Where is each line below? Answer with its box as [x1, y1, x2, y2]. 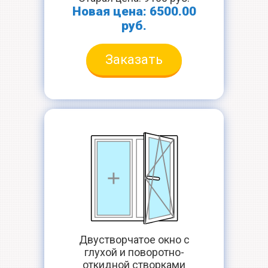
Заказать [105, 52, 163, 67]
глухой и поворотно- [84, 246, 184, 258]
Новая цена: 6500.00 [72, 4, 196, 19]
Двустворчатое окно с [78, 233, 190, 246]
